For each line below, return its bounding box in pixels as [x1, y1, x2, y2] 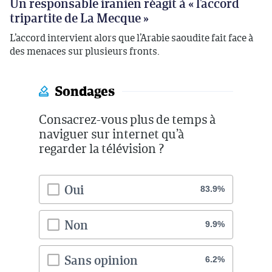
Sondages [55, 81, 115, 101]
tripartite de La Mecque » [10, 8, 149, 26]
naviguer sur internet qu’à [39, 124, 184, 142]
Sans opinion [64, 251, 138, 268]
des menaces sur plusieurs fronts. [10, 44, 160, 58]
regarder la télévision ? [39, 139, 165, 157]
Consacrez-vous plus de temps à [39, 110, 216, 127]
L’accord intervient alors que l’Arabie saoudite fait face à [10, 30, 253, 44]
